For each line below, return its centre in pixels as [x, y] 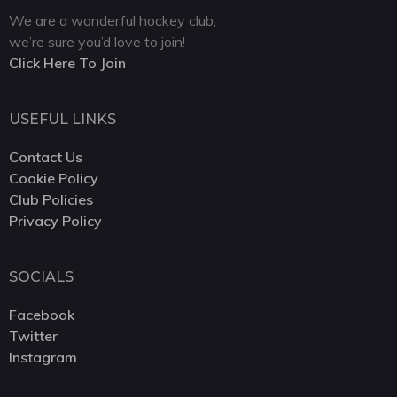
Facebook [42, 314]
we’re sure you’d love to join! [97, 41]
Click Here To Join [67, 62]
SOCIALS [41, 276]
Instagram [43, 357]
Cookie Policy [54, 178]
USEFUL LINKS [62, 119]
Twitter [33, 335]
